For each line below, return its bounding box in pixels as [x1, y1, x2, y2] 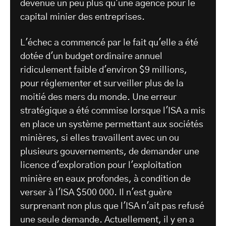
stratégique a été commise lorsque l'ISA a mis [20, 106, 205, 116]
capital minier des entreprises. [20, 13, 147, 22]
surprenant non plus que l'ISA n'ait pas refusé [20, 202, 204, 211]
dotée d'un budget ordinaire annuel [20, 52, 162, 62]
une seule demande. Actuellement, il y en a [20, 215, 194, 225]
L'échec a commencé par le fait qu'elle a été [20, 38, 198, 48]
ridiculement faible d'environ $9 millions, [20, 66, 187, 75]
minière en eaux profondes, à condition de [20, 175, 191, 184]
